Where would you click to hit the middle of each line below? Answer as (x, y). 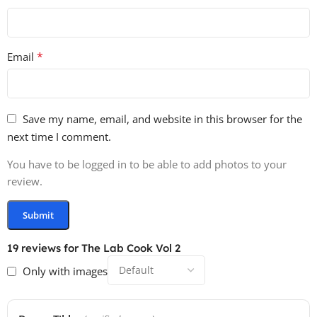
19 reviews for (44, 248)
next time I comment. (59, 137)
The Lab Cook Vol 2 (131, 248)
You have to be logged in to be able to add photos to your (147, 165)
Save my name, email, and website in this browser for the (162, 119)
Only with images (65, 271)
